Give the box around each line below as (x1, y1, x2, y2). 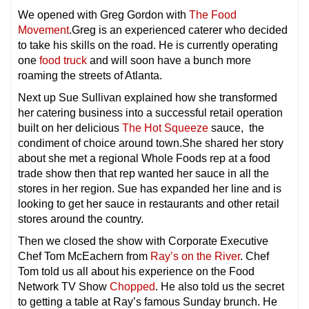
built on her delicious (18, 122, 122, 134)
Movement (18, 24, 69, 37)
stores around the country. (18, 213, 143, 226)
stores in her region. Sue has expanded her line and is (18, 183, 281, 195)
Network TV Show (18, 281, 110, 293)
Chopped (110, 281, 155, 293)
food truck (37, 54, 87, 67)
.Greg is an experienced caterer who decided (69, 24, 288, 37)
